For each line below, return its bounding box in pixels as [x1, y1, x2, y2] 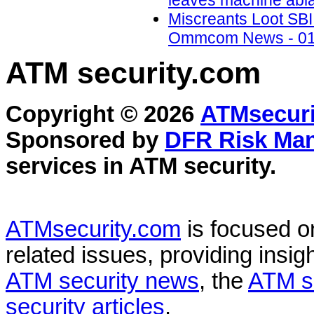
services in [6, 153, 129, 179]
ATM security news [6, 268, 199, 294]
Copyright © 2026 [6, 102, 200, 128]
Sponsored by [6, 128, 165, 153]
